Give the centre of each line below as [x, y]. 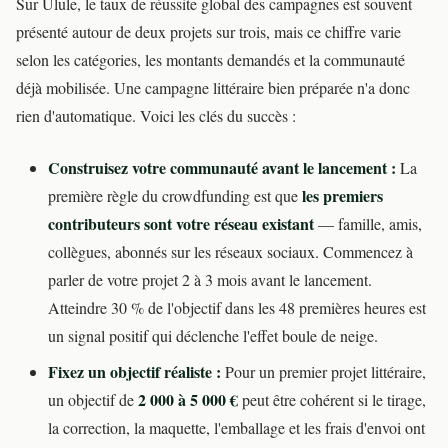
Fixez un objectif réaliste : [134, 372]
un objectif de [93, 400]
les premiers [342, 196]
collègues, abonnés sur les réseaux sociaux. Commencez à [230, 252]
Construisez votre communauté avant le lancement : [222, 168]
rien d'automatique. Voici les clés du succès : [156, 116]
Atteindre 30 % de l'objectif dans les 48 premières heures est [237, 308]
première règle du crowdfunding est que [175, 196]
